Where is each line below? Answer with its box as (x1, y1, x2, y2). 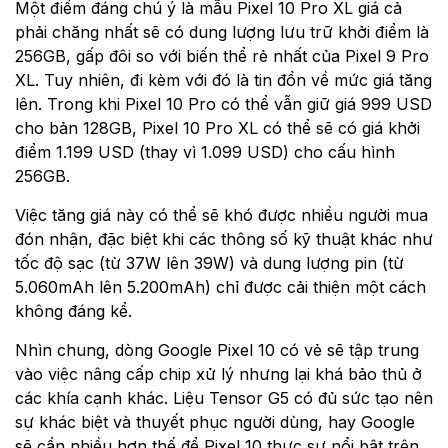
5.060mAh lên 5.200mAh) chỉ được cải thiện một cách (15, 277, 426, 298)
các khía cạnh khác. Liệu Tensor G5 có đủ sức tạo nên (15, 388, 433, 409)
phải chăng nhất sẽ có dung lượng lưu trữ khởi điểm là (15, 22, 429, 43)
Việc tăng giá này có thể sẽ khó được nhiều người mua (15, 205, 428, 226)
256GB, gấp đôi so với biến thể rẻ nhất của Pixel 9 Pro (15, 46, 429, 67)
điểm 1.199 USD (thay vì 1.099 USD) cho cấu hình (15, 142, 395, 163)
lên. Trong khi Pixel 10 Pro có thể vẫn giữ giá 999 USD (15, 94, 432, 115)
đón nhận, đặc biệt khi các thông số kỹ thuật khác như (15, 229, 433, 250)
